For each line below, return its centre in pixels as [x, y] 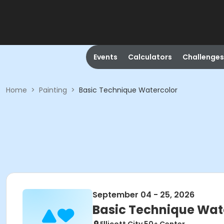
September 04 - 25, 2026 [143, 195]
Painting [53, 90]
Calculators [150, 57]
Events [105, 57]
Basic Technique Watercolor [128, 90]
